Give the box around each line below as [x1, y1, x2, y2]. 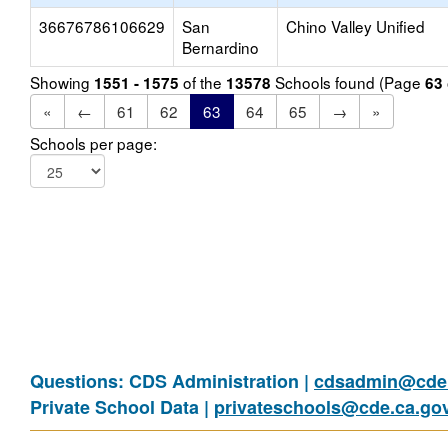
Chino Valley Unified [286, 15, 425, 37]
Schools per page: [30, 132, 157, 154]
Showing [30, 71, 94, 93]
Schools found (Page [271, 71, 425, 93]
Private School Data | [30, 394, 214, 420]
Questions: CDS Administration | [30, 368, 314, 394]
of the [179, 71, 226, 93]
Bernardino [182, 36, 259, 58]
